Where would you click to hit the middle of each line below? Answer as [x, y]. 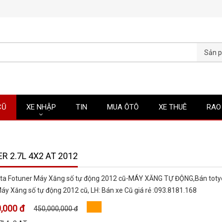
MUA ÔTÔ [123, 107]
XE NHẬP [41, 107]
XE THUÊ [173, 107]
